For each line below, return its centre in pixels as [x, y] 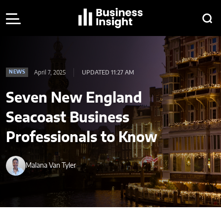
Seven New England [74, 99]
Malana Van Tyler [51, 166]
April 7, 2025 [50, 72]
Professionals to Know [82, 138]
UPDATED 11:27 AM [108, 72]
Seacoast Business [68, 118]
